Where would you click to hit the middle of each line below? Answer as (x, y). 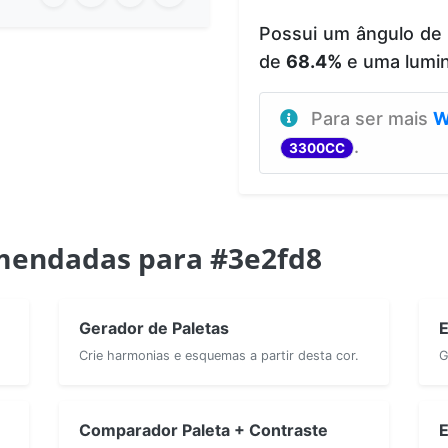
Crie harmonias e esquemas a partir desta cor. (219, 355)
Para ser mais (372, 118)
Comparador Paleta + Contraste (203, 429)
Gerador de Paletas (154, 327)
